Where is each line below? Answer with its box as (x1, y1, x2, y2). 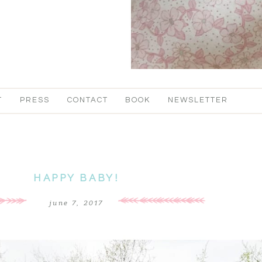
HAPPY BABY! (33, 172, 120, 184)
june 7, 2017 (49, 199, 104, 208)
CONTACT (67, 96, 108, 105)
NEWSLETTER (168, 96, 228, 105)
